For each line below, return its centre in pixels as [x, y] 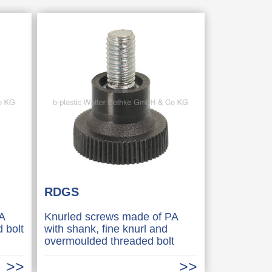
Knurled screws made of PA [111, 216]
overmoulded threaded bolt [109, 241]
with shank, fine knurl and [106, 229]
